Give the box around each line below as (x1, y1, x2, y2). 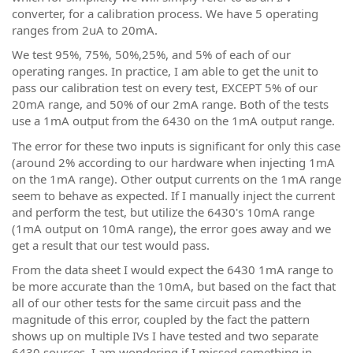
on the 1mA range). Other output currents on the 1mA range (12, 170, 341, 187)
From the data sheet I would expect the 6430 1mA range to (12, 262, 333, 277)
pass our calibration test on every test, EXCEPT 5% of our (12, 80, 318, 95)
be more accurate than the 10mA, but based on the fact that (12, 278, 336, 294)
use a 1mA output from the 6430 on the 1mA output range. (12, 113, 335, 128)
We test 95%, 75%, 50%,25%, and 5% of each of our (12, 46, 291, 62)
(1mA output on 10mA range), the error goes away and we (12, 220, 331, 236)
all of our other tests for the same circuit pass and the (12, 295, 301, 310)
